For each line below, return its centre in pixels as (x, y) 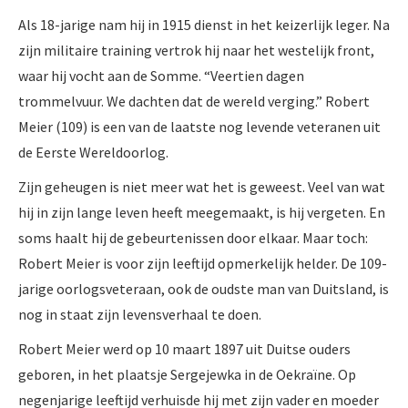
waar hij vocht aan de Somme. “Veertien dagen (161, 75)
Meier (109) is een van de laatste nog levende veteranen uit (199, 126)
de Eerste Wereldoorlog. (93, 152)
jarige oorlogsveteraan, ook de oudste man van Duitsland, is (204, 288)
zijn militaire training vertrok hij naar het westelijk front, (196, 50)
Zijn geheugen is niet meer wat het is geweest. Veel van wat (202, 186)
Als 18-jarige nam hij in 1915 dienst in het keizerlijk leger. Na (204, 24)
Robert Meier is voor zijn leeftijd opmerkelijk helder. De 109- (203, 263)
